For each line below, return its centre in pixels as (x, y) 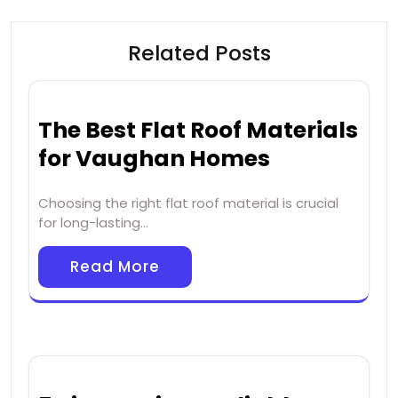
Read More (115, 267)
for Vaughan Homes (154, 159)
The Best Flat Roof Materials (198, 131)
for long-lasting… (93, 223)
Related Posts (199, 53)
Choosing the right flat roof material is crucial (188, 203)
